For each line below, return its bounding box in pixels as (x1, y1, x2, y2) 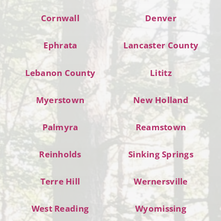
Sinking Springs (128, 148, 193, 160)
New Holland (133, 94, 188, 106)
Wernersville (134, 176, 188, 187)
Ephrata (43, 39, 77, 51)
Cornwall (40, 12, 79, 24)
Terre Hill (40, 176, 80, 187)
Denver (145, 12, 177, 24)
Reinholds (39, 148, 81, 160)
